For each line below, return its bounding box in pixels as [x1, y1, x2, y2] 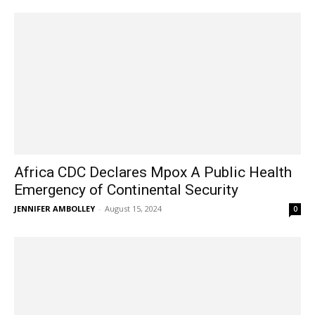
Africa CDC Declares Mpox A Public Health [14, 163, 292, 181]
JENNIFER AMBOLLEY [14, 202, 95, 214]
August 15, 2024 [105, 202, 162, 214]
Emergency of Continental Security [14, 181, 238, 198]
